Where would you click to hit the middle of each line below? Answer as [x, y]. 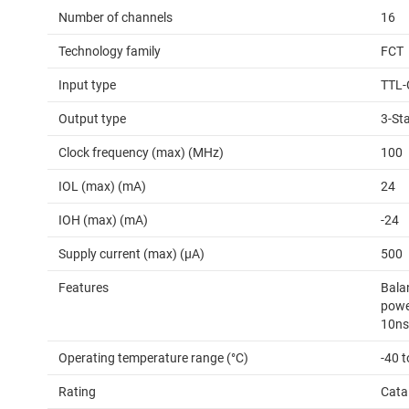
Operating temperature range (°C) [153, 358]
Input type [87, 85]
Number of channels [115, 18]
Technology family [110, 52]
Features [84, 288]
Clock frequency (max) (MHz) [141, 153]
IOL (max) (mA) [102, 187]
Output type [92, 119]
